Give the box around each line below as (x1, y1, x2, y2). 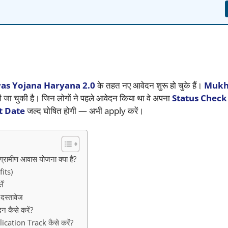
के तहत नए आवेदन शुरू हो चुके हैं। (95, 79, 204, 91)
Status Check (172, 92, 227, 104)
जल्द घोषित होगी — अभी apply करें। (24, 104, 144, 117)
